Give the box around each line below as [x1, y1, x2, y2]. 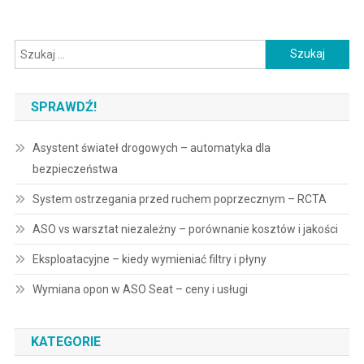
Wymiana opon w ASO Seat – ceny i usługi [32, 282, 248, 296]
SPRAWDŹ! [30, 98, 97, 115]
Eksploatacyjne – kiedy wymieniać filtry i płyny [32, 252, 266, 266]
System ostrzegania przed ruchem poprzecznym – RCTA [32, 192, 327, 206]
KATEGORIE [30, 333, 101, 349]
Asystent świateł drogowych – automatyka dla [32, 141, 271, 154]
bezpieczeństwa [32, 162, 118, 175]
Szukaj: [265, 41, 303, 55]
